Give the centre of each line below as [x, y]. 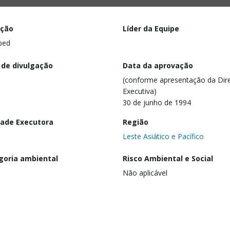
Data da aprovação [158, 65]
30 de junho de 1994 [157, 102]
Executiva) [140, 91]
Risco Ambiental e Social [168, 159]
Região [136, 122]
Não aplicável [145, 173]
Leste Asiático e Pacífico [163, 136]
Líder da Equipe [151, 28]
